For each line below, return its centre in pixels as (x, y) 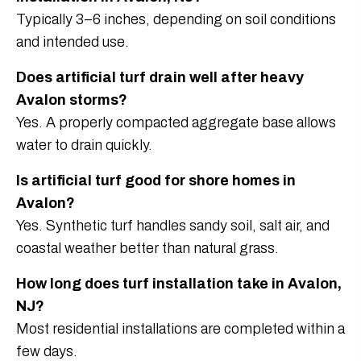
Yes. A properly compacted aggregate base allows (176, 123)
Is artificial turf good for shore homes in (156, 181)
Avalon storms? (72, 100)
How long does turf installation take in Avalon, (179, 284)
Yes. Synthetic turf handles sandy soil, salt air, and (173, 226)
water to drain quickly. (84, 145)
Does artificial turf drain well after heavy (160, 78)
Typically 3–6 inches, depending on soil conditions (176, 20)
